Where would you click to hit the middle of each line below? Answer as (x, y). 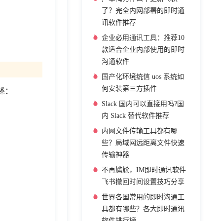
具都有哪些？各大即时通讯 (143, 209)
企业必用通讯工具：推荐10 (143, 38)
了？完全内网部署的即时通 (143, 11)
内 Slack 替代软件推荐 (135, 116)
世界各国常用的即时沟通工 (143, 197)
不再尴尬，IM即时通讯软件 (144, 170)
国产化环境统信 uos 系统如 (143, 77)
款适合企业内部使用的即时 (143, 50)
